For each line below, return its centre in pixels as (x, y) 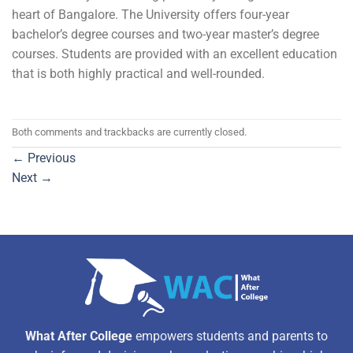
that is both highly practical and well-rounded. (138, 73)
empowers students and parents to (230, 336)
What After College (79, 336)
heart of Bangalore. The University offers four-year (150, 14)
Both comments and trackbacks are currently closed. (129, 132)
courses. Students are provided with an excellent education (175, 54)
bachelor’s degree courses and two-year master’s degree (165, 34)
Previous (50, 158)
